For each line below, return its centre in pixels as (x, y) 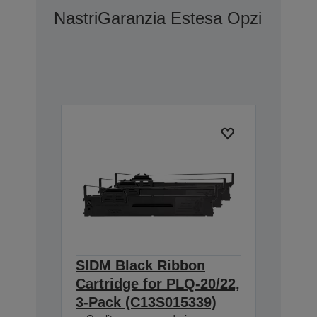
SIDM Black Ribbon (140, 265)
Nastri (76, 18)
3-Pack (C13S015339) (146, 302)
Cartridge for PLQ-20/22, (158, 283)
